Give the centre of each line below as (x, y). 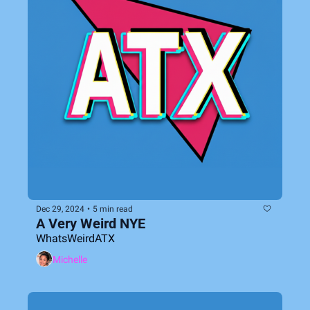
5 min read (113, 209)
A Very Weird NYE (91, 224)
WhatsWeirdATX (75, 238)
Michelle (70, 259)
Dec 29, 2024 (60, 209)
